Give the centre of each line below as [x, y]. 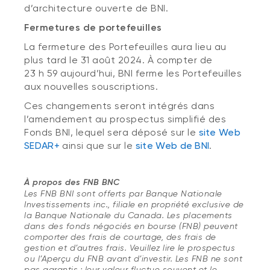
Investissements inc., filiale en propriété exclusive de [134, 204]
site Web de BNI [172, 146]
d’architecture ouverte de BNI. [96, 8]
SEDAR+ [42, 146]
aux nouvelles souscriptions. [91, 86]
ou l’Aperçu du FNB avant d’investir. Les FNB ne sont [133, 259]
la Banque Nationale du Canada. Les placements [128, 215]
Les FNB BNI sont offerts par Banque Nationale [123, 193]
